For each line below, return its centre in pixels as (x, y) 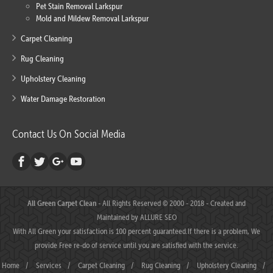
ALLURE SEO (158, 217)
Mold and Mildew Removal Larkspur (92, 19)
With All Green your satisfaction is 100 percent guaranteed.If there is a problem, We (136, 231)
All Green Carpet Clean (62, 203)
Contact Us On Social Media (69, 134)
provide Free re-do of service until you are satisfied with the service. (136, 245)
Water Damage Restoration (63, 99)
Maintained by (118, 217)
